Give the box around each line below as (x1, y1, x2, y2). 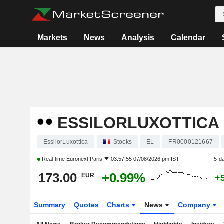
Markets (37, 33, 68, 42)
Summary (33, 201, 65, 209)
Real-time (40, 156, 66, 162)
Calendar (171, 33, 206, 42)
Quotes (73, 201, 99, 209)
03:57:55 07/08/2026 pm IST (110, 156, 179, 162)
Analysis (121, 33, 155, 42)
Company (178, 201, 213, 209)
